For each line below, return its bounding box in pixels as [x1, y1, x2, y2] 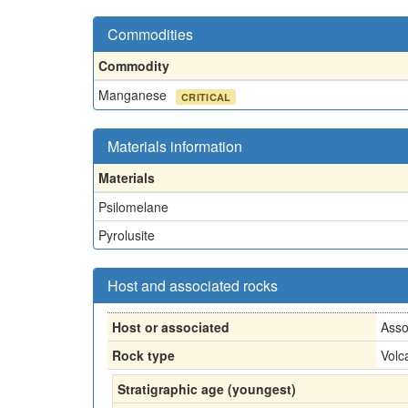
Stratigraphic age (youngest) [117, 379, 296, 398]
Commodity [98, 56, 169, 75]
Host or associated [112, 317, 229, 336]
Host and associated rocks [107, 274, 278, 296]
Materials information [107, 135, 242, 157]
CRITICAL [181, 89, 231, 104]
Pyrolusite [98, 225, 155, 244]
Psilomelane [98, 197, 168, 216]
